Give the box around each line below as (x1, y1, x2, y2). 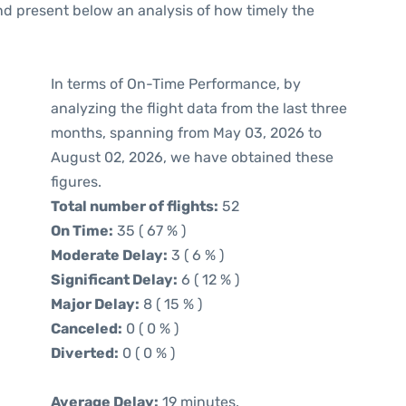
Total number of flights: (51, 198, 218, 215)
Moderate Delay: (51, 246, 168, 264)
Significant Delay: (51, 271, 178, 288)
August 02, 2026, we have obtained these (51, 149, 333, 166)
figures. (51, 173, 101, 190)
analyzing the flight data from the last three (51, 100, 347, 117)
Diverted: (51, 344, 119, 362)
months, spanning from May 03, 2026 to (51, 124, 322, 141)
